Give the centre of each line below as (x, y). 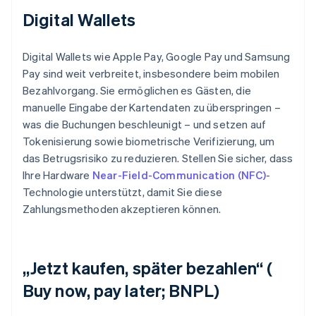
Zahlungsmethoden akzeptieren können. (122, 209)
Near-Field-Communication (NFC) (179, 175)
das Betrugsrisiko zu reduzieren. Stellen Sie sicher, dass (158, 158)
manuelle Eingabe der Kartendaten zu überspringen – (152, 108)
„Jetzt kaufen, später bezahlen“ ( (148, 268)
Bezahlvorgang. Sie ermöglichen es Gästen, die (137, 91)
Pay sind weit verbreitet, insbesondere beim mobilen (151, 74)
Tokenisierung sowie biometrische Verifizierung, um (149, 141)
